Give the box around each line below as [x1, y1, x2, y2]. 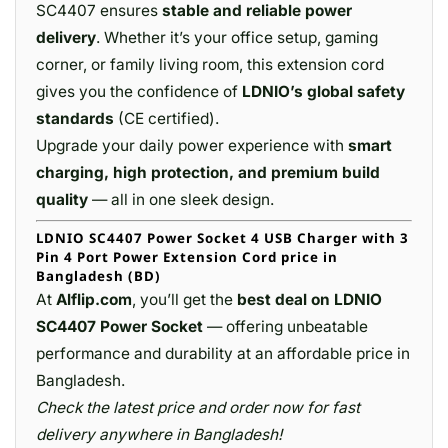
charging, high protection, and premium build [36, 163, 380, 182]
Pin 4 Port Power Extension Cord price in [36, 248, 338, 266]
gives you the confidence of [36, 82, 242, 101]
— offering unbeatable [203, 317, 368, 336]
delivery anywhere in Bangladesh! [36, 425, 282, 444]
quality [36, 190, 88, 209]
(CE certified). [114, 109, 219, 128]
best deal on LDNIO [237, 290, 382, 309]
